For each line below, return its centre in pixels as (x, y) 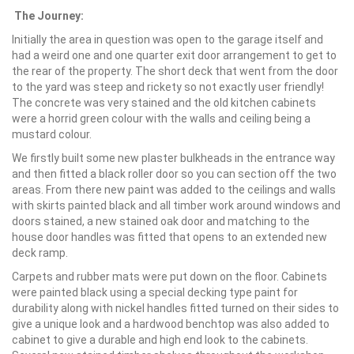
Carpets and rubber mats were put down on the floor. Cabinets (169, 277)
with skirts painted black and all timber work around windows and (176, 205)
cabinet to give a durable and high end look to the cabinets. (160, 340)
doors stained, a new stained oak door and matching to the (161, 221)
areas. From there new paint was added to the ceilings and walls (174, 190)
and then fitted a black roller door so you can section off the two (174, 174)
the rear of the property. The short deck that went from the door (175, 71)
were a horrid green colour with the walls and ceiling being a (161, 119)
